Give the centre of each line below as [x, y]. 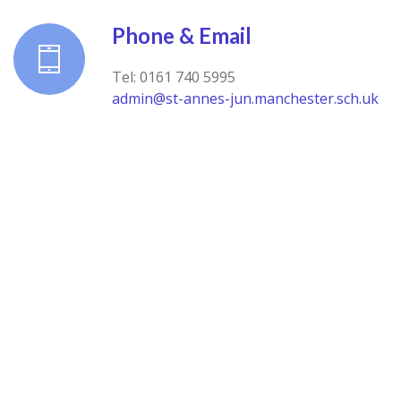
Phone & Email [182, 35]
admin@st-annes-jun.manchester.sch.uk [245, 98]
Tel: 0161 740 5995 [174, 77]
